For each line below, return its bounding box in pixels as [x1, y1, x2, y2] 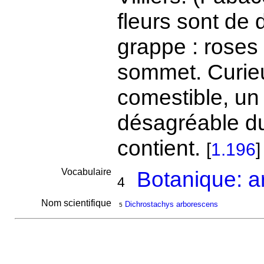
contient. [117, 136, 206, 160]
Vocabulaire [61, 167, 114, 177]
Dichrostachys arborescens [124, 200, 218, 209]
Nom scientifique [41, 198, 114, 208]
